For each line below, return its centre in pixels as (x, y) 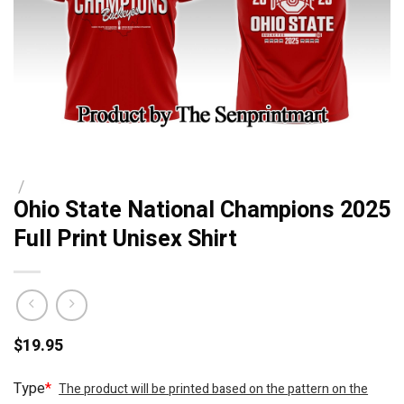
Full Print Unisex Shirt (125, 239)
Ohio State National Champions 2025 (202, 210)
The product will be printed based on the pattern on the (214, 389)
